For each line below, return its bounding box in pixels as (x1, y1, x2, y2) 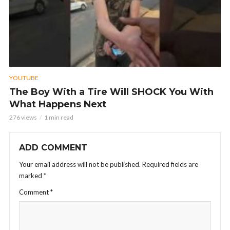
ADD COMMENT (19, 143, 87, 153)
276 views (9, 113, 37, 122)
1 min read (44, 113, 73, 122)
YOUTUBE (9, 74, 39, 82)
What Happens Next (9, 99, 106, 110)
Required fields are (142, 160, 198, 169)
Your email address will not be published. (19, 160, 141, 169)
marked (19, 171, 44, 180)
